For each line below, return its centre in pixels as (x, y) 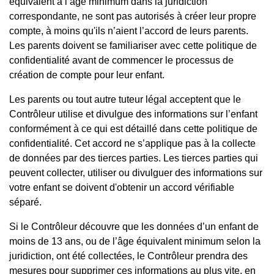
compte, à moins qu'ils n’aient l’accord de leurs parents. (129, 31)
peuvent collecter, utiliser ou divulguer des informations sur (136, 172)
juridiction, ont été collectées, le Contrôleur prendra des (128, 256)
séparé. (25, 202)
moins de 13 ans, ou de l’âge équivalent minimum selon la (135, 241)
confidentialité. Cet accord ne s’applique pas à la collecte (132, 143)
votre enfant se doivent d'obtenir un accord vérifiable (122, 187)
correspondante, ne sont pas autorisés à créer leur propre (133, 16)
